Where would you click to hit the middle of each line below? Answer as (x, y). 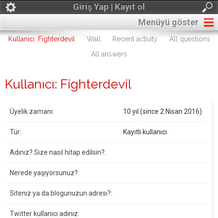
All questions (190, 39)
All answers (109, 54)
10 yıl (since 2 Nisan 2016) (163, 111)
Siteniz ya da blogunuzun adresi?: (61, 193)
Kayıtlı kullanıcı (145, 132)
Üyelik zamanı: (32, 111)
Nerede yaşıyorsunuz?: (45, 173)
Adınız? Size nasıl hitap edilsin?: (58, 152)
